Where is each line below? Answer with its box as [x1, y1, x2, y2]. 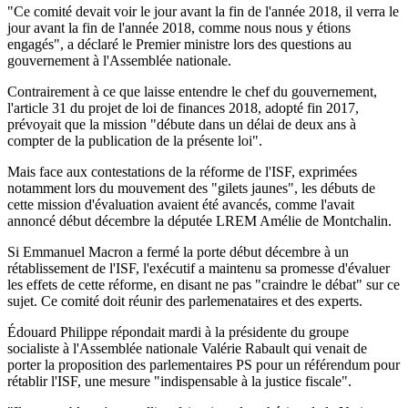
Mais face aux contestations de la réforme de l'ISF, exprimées [7, 163, 357, 179]
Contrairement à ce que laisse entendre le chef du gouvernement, [7, 83, 377, 99]
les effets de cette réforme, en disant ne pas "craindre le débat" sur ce [7, 276, 400, 292]
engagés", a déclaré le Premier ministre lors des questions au [7, 36, 352, 52]
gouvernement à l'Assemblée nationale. [7, 52, 231, 68]
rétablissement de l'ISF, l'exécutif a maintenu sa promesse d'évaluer [7, 260, 390, 276]
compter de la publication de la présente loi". [7, 132, 262, 148]
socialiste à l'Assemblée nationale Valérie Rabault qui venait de [7, 340, 367, 356]
